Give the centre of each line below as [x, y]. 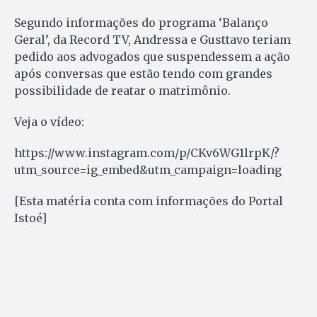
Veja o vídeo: [49, 121]
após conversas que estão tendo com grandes [143, 73]
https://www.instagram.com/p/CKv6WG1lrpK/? [147, 152]
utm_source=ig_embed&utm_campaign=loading [148, 169]
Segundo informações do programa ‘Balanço [141, 22]
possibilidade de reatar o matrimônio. [122, 90]
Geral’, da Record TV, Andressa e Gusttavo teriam [152, 39]
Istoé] [30, 218]
